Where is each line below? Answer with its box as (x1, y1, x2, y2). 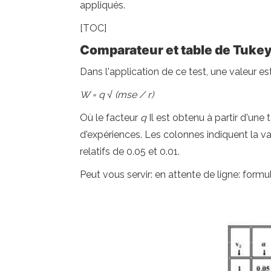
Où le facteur (80, 112, 140, 123)
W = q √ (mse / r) (80, 89, 154, 100)
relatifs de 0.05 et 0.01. (80, 146, 180, 157)
